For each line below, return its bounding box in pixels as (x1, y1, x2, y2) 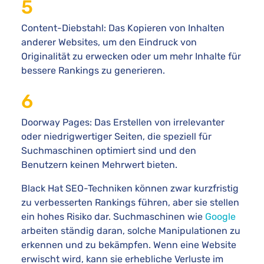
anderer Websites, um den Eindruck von (21, 37, 197, 48)
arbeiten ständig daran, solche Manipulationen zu (21, 225, 240, 236)
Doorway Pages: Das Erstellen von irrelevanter (21, 117, 225, 128)
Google (205, 211, 236, 222)
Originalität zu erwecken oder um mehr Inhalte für (21, 51, 241, 62)
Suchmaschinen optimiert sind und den (21, 145, 196, 156)
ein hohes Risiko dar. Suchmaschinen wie (21, 211, 205, 222)
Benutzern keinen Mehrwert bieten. (21, 159, 177, 170)
